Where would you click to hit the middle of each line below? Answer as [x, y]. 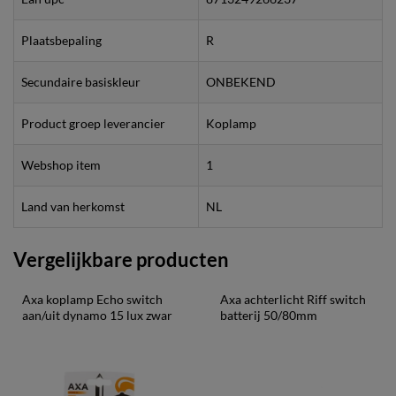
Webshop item [61, 164]
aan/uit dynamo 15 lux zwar [97, 315]
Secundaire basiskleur [81, 81]
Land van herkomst [73, 206]
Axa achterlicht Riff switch [294, 299]
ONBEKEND [241, 81]
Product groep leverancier [93, 123]
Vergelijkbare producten [121, 259]
